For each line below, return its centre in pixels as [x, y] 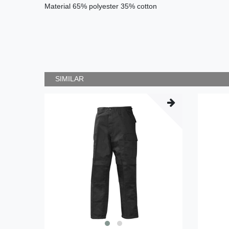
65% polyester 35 [101, 6]
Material [59, 6]
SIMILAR [70, 79]
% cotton [143, 6]
